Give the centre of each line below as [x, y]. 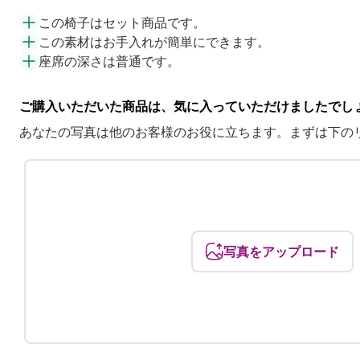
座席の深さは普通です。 [109, 61]
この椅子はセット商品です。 [122, 22]
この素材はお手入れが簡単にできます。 [154, 41]
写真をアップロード [282, 251]
